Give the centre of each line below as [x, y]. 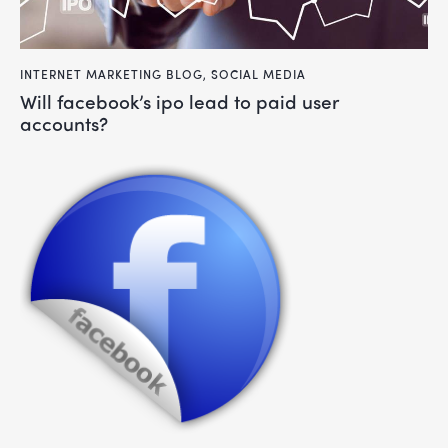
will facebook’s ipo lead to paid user [28, 101]
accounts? [64, 123]
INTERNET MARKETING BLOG [111, 73]
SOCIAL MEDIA [258, 73]
